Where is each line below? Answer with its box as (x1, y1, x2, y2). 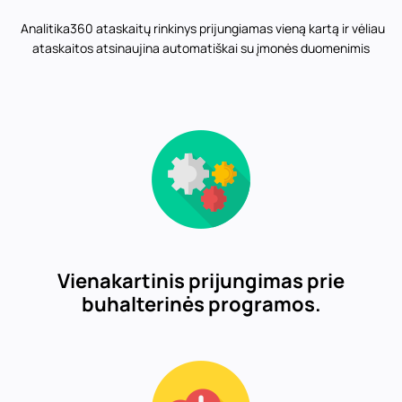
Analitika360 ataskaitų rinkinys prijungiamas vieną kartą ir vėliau (17, 20, 385, 37)
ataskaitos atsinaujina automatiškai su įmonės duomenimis (32, 39, 370, 57)
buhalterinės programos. (81, 291, 321, 318)
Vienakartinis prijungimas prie (57, 267, 345, 294)
